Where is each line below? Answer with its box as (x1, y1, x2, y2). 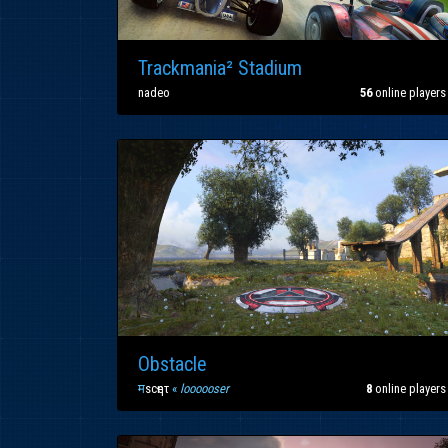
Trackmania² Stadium (138, 55, 302, 80)
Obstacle (138, 351, 207, 376)
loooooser (180, 380, 229, 396)
